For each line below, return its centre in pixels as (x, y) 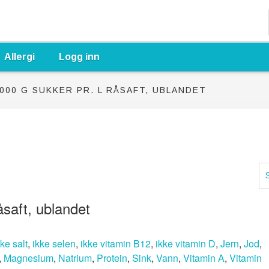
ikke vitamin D (186, 243)
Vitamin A (204, 258)
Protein (112, 258)
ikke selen (54, 243)
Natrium (75, 258)
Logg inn (79, 57)
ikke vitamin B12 (116, 243)
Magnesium (29, 258)
